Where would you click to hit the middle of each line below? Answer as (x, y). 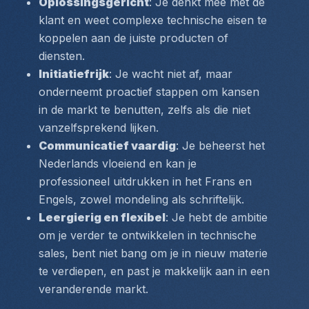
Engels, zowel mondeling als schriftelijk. (141, 199)
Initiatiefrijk (74, 74)
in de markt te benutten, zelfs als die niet (144, 110)
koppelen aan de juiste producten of (133, 38)
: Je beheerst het (220, 146)
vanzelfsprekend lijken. (99, 128)
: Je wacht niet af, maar (171, 74)
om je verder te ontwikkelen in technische (148, 235)
